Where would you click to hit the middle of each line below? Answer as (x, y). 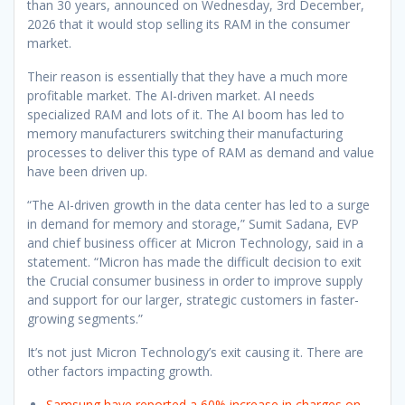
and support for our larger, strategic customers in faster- (193, 299)
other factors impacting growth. (120, 371)
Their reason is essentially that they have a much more (188, 76)
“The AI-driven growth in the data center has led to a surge (198, 204)
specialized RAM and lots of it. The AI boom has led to (186, 114)
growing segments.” (85, 318)
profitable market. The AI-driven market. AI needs (171, 95)
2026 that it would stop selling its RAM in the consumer (188, 24)
